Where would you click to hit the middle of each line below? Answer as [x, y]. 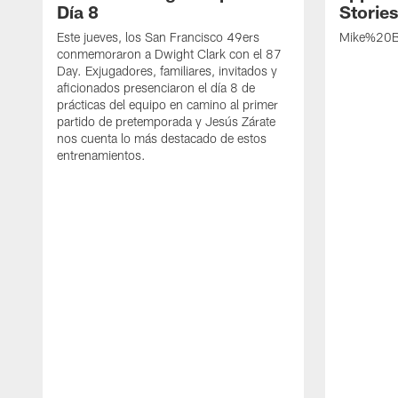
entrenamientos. [101, 155]
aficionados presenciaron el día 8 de [156, 88]
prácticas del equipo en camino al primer [167, 105]
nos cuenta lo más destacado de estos [162, 139]
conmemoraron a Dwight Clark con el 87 [169, 54]
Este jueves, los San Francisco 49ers [158, 37]
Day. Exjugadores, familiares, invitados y [167, 71]
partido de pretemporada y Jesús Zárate [166, 122]
